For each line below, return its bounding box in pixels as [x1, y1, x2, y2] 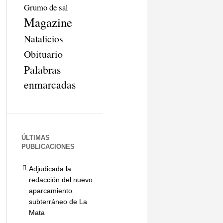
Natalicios [23, 32, 63, 45]
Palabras [23, 62, 61, 77]
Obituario [23, 47, 63, 61]
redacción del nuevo [28, 176, 93, 184]
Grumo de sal [23, 1, 68, 13]
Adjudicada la [28, 165, 71, 173]
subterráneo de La [28, 198, 87, 206]
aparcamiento [28, 187, 72, 195]
